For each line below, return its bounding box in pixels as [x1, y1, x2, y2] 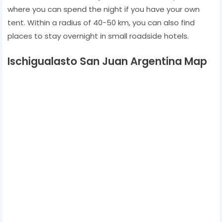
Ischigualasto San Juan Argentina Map [7, 54, 207, 68]
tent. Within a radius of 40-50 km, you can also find [7, 17, 195, 28]
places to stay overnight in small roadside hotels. [7, 30, 189, 41]
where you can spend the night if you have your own [7, 3, 200, 14]
